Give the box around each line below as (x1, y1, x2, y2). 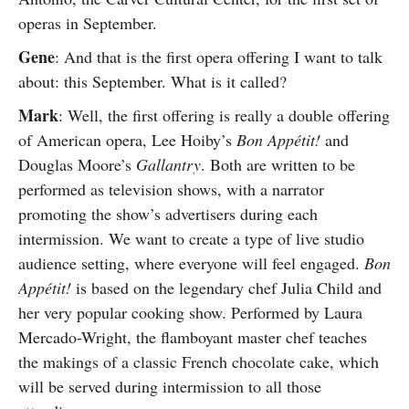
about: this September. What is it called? (18, 70, 287, 92)
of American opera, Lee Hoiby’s (18, 129, 236, 151)
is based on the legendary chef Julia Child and (71, 277, 382, 299)
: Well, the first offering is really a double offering (58, 104, 390, 126)
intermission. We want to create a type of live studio (18, 227, 364, 249)
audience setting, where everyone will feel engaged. (18, 252, 364, 274)
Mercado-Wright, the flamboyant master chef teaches (18, 326, 367, 348)
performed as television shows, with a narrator (18, 178, 324, 200)
